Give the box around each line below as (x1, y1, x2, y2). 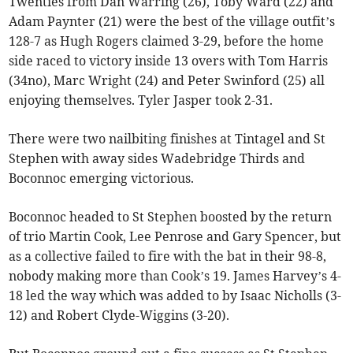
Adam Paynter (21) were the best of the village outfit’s (9, 13, 336, 29)
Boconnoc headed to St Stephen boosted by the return (9, 208, 333, 225)
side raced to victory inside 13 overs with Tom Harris (9, 52, 329, 69)
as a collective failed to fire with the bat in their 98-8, (9, 247, 327, 264)
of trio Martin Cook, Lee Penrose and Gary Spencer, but (9, 228, 342, 244)
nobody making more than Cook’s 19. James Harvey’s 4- (9, 267, 342, 284)
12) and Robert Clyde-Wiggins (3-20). (9, 307, 230, 323)
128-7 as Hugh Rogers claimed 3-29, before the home (9, 32, 325, 49)
